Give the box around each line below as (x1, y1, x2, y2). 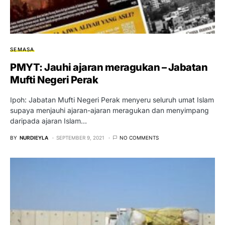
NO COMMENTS (120, 135, 159, 141)
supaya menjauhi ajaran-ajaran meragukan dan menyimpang (10, 106, 209, 115)
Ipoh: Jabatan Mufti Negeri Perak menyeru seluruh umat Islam (10, 95, 214, 104)
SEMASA (10, 46, 35, 53)
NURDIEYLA (20, 135, 48, 141)
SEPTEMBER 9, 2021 (56, 135, 104, 141)
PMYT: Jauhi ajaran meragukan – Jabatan (10, 61, 207, 74)
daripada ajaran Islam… (10, 117, 87, 126)
